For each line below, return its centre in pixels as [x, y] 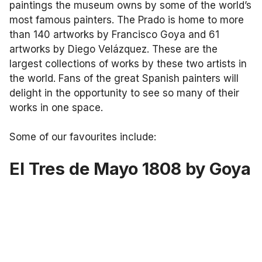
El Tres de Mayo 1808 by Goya [130, 169]
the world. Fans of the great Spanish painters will [124, 78]
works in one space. [58, 107]
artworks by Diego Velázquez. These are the [113, 49]
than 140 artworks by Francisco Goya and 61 [114, 34]
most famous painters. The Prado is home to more [127, 20]
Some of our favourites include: [83, 137]
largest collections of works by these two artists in [128, 63]
